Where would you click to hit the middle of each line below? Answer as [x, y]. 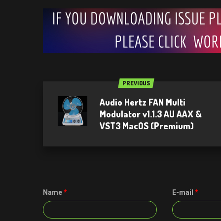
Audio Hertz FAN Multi [143, 102]
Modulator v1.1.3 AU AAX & [151, 114]
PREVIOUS [136, 83]
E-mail [183, 192]
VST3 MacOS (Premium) [147, 126]
